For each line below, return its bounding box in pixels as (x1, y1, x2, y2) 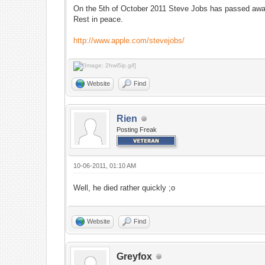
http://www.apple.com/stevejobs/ (73, 36, 185, 45)
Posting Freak (117, 126, 157, 133)
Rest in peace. (73, 15, 124, 24)
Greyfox (117, 251, 153, 261)
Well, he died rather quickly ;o (73, 183, 176, 192)
